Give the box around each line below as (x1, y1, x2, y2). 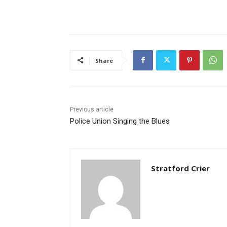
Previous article (70, 105, 113, 113)
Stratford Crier (151, 163, 210, 173)
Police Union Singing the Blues (70, 116, 170, 126)
